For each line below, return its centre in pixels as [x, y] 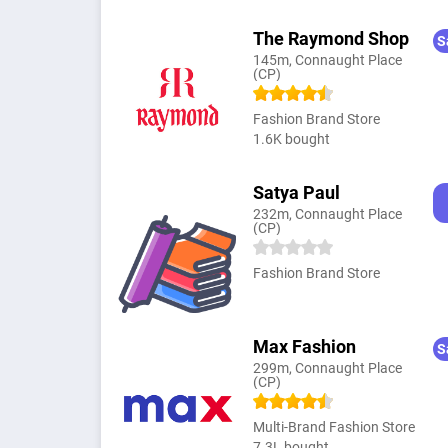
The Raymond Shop [330, 38]
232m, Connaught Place [327, 213]
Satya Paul [296, 192]
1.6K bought [291, 138]
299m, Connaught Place [327, 367]
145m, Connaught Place [327, 59]
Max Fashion [304, 346]
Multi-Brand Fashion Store [333, 426]
